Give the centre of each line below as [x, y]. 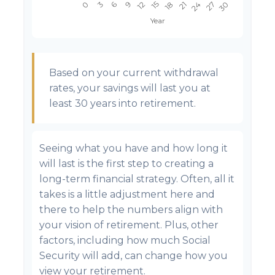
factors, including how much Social [125, 240]
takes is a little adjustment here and [127, 194]
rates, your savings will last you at [130, 88]
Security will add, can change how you [134, 256]
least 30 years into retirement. [122, 103]
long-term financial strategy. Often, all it [137, 179]
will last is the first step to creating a [126, 164]
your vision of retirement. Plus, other [129, 225]
